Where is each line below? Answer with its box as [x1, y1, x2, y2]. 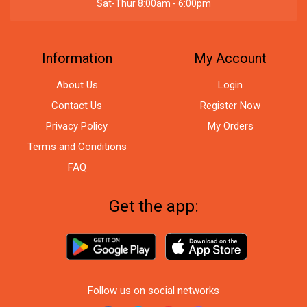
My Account [194, 50, 267, 67]
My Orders [207, 120, 254, 133]
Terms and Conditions [27, 140, 127, 153]
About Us [56, 79, 98, 92]
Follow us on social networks [88, 284, 219, 297]
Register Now [200, 99, 260, 112]
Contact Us [51, 99, 102, 112]
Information [41, 50, 112, 67]
